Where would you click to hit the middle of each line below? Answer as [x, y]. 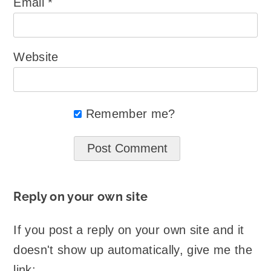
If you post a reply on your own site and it [129, 230]
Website [36, 57]
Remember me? [130, 113]
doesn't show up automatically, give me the [133, 250]
